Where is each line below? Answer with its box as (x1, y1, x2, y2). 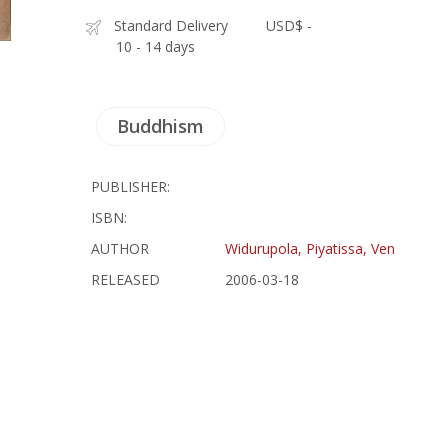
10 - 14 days (116, 37, 196, 56)
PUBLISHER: (91, 177, 171, 196)
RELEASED (91, 270, 161, 289)
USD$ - (266, 16, 313, 35)
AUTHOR (91, 239, 150, 258)
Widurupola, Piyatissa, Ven (225, 239, 396, 258)
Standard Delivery (114, 16, 229, 35)
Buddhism (117, 114, 205, 138)
